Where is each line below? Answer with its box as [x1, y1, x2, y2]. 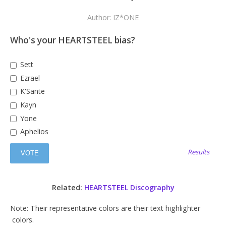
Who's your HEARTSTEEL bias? [10, 34, 135, 46]
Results [188, 147, 210, 156]
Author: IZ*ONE [87, 12, 139, 22]
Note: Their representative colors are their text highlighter [10, 203, 200, 213]
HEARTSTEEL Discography [84, 182, 175, 192]
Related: [51, 182, 84, 192]
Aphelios [18, 127, 48, 137]
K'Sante [18, 86, 45, 96]
